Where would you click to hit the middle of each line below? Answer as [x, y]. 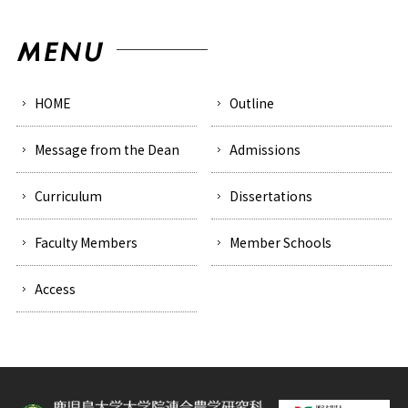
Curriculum [68, 196]
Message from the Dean [107, 150]
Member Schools [281, 243]
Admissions [265, 150]
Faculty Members [86, 243]
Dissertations [271, 196]
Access [55, 289]
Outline [252, 103]
